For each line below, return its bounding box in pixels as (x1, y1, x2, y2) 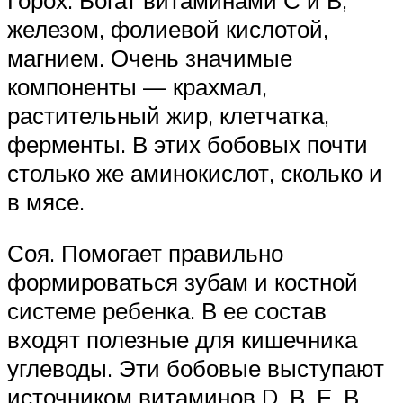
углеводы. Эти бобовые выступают (7, 354, 384, 383)
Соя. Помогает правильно (7, 238, 283, 268)
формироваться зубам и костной (7, 267, 358, 297)
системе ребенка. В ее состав (7, 296, 327, 326)
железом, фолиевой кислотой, (7, 13, 328, 43)
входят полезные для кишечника (7, 325, 357, 354)
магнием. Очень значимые (7, 42, 292, 72)
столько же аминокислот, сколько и (7, 157, 382, 187)
